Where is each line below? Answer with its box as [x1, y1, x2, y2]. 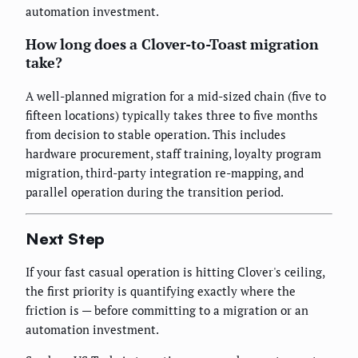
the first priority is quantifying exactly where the [26, 283, 296, 300]
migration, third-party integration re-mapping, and [26, 165, 304, 181]
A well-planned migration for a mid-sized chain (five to [26, 88, 326, 105]
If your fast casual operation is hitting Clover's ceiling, [26, 264, 324, 280]
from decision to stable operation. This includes [26, 126, 286, 143]
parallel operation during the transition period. [26, 184, 284, 201]
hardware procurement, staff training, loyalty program [26, 145, 321, 162]
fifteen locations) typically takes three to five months [26, 107, 318, 124]
